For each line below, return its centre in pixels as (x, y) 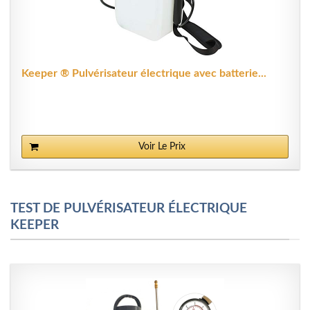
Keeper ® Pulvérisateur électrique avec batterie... (144, 73)
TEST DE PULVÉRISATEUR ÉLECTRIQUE (129, 208)
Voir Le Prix (162, 146)
